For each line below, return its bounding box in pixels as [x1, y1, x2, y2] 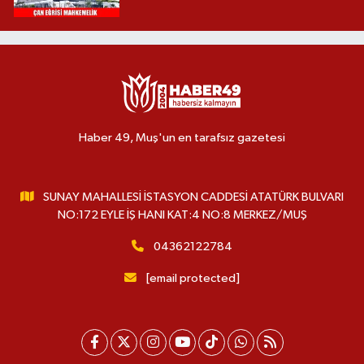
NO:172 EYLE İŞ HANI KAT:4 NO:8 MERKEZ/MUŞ [57, 208, 307, 221]
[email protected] [145, 271, 240, 284]
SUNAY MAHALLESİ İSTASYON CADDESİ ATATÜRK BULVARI [43, 190, 344, 203]
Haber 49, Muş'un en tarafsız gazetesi [79, 131, 285, 144]
